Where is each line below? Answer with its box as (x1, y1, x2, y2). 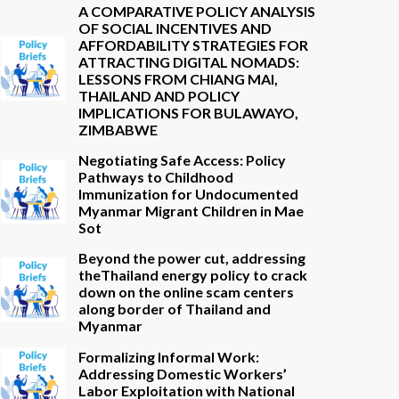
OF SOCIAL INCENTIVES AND (78, 20, 272, 37)
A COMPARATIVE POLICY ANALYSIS (78, 3, 315, 20)
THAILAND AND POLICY (78, 87, 240, 104)
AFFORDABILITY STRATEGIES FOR (78, 37, 308, 53)
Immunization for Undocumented (78, 185, 298, 202)
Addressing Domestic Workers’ (78, 364, 287, 382)
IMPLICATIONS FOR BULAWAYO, (78, 104, 298, 121)
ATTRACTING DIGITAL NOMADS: (78, 53, 299, 70)
